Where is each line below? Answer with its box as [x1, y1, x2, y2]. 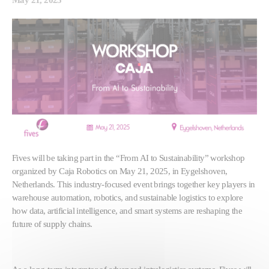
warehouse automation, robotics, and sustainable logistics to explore [12, 192, 243, 202]
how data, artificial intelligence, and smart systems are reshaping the [12, 205, 242, 216]
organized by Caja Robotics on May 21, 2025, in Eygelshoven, [12, 165, 228, 176]
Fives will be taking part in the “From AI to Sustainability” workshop [12, 152, 245, 163]
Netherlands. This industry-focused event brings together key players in [12, 178, 255, 189]
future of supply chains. [12, 218, 92, 229]
